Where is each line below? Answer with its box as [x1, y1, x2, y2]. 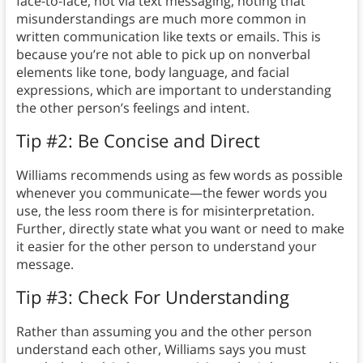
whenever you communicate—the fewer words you [15, 184, 327, 203]
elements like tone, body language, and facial [15, 63, 289, 82]
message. [15, 255, 74, 274]
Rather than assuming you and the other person [15, 322, 312, 341]
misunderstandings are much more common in [15, 10, 306, 28]
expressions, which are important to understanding [15, 81, 331, 100]
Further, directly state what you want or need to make [15, 220, 344, 238]
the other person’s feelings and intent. [15, 99, 250, 117]
